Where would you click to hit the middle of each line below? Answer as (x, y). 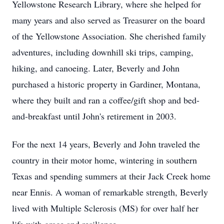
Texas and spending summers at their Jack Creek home (111, 176)
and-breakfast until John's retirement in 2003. (94, 116)
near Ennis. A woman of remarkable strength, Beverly (110, 192)
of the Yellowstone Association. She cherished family (109, 36)
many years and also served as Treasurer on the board (108, 20)
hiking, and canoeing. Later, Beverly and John (96, 68)
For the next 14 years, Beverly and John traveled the (106, 144)
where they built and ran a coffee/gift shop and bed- (106, 100)
